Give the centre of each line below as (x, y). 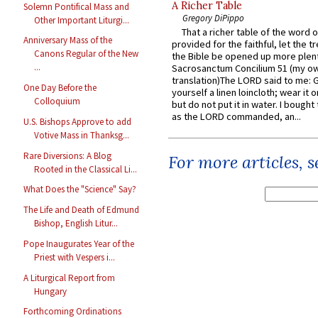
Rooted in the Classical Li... (86, 169)
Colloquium (57, 102)
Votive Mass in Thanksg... (82, 135)
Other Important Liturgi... (82, 20)
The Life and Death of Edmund (82, 210)
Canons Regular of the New (87, 54)
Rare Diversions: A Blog (68, 155)
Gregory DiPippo (213, 18)
